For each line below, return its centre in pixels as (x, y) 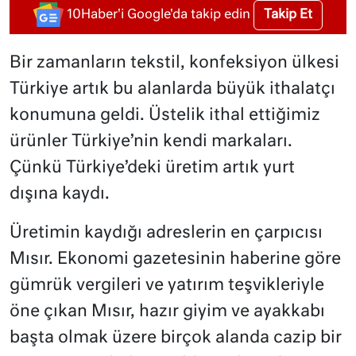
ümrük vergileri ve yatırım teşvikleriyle (172, 285)
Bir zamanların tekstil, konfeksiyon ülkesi (174, 63)
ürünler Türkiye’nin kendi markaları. (151, 141)
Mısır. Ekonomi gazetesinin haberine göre (175, 259)
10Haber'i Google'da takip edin (159, 15)
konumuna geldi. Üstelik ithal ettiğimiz (165, 115)
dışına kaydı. (60, 194)
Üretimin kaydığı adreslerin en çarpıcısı (166, 233)
